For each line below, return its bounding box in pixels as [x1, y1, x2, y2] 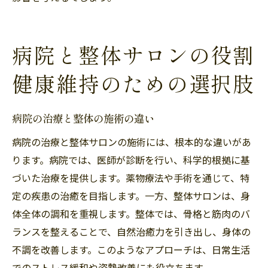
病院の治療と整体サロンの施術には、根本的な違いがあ [12, 134, 251, 149]
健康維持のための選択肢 [12, 71, 255, 98]
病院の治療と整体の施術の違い [12, 111, 154, 126]
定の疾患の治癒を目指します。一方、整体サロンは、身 [12, 188, 250, 203]
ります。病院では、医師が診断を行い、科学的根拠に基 [12, 152, 250, 167]
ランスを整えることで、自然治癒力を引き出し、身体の [12, 224, 251, 239]
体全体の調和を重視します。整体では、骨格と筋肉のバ [12, 206, 250, 221]
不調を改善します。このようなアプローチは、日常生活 [12, 242, 250, 257]
